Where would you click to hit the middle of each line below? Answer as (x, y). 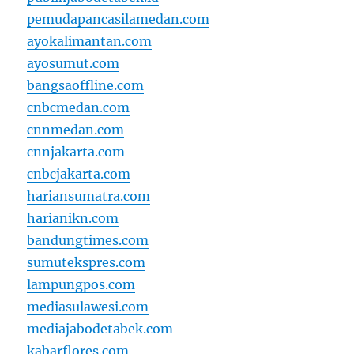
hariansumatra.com (89, 196)
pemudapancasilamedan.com (119, 19)
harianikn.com (73, 218)
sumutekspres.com (87, 263)
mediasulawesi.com (88, 307)
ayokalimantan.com (90, 41)
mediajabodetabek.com (100, 329)
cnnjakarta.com (76, 152)
